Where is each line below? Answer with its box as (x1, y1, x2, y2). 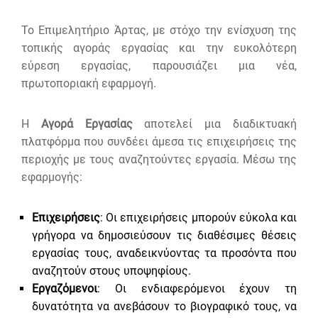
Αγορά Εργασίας (40, 117, 133, 131)
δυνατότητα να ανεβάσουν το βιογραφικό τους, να (32, 300, 297, 314)
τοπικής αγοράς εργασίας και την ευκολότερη (21, 41, 297, 55)
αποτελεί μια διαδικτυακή (132, 117, 297, 131)
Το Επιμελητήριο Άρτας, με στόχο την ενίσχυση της (21, 23, 297, 38)
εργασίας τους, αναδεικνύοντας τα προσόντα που (32, 246, 297, 261)
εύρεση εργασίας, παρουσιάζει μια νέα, (21, 59, 297, 73)
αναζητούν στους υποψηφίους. (32, 264, 191, 278)
